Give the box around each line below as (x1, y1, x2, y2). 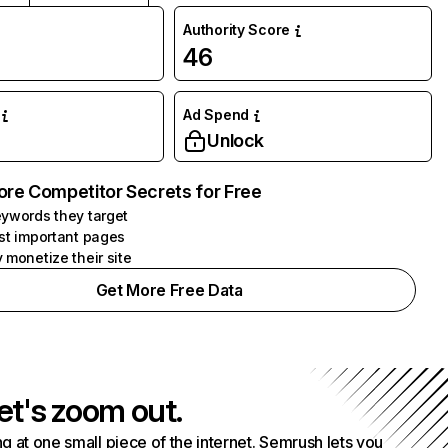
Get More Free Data (95, 280, 243, 300)
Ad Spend (183, 106, 249, 123)
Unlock (207, 130, 265, 151)
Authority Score (183, 21, 291, 38)
